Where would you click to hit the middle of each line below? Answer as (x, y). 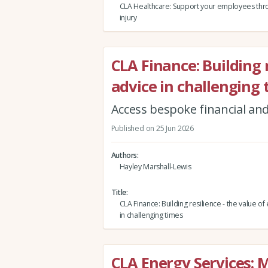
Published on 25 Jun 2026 (152, 128)
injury (128, 18)
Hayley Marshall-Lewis (155, 167)
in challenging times (151, 215)
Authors (124, 156)
